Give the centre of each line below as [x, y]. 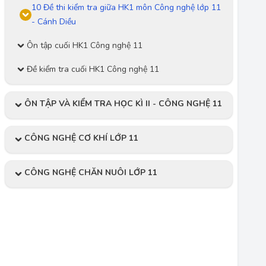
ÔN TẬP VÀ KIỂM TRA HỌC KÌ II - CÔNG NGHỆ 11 [123, 104]
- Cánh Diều [54, 22]
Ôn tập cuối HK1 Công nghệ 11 [85, 45]
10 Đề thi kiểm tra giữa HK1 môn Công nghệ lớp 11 [126, 7]
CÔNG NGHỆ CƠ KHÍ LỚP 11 [81, 138]
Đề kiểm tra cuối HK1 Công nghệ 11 [93, 69]
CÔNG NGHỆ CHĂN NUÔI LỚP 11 [91, 172]
